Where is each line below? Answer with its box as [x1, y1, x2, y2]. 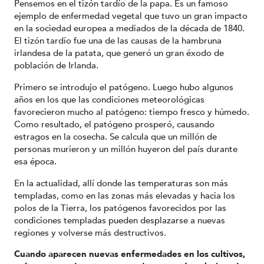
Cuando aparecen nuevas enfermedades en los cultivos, [14, 248, 245, 260]
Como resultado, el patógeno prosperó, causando [14, 118, 214, 130]
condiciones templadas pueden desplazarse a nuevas [14, 214, 225, 226]
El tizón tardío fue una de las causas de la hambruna [14, 35, 222, 47]
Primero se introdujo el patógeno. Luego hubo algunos [14, 81, 233, 93]
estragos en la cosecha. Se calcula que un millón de [14, 130, 217, 143]
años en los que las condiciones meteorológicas [14, 93, 204, 105]
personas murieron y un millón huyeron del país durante [14, 143, 237, 155]
